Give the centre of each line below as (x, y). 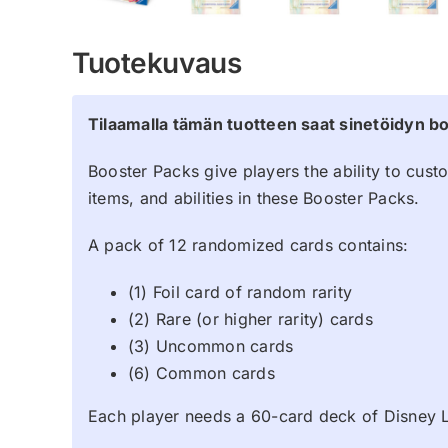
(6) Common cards (201, 373)
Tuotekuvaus (157, 63)
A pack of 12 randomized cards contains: (248, 245)
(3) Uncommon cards (211, 346)
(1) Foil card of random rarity (240, 292)
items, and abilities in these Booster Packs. (254, 198)
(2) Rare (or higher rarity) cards (250, 319)
